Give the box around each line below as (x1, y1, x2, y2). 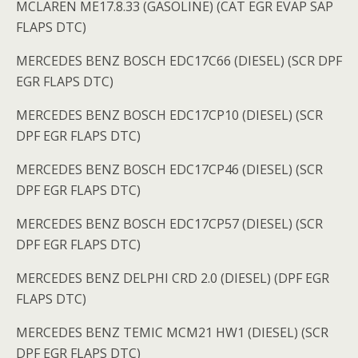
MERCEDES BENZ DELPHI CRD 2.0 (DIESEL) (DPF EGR (16, 269, 329, 288)
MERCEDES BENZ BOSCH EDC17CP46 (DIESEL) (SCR (16, 161, 323, 179)
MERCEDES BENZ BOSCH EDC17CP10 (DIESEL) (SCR (16, 106, 323, 125)
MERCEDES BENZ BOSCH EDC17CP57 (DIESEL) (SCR (16, 215, 323, 233)
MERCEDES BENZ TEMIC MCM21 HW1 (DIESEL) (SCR (16, 324, 328, 342)
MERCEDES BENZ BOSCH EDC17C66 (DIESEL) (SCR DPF (16, 52, 342, 70)
